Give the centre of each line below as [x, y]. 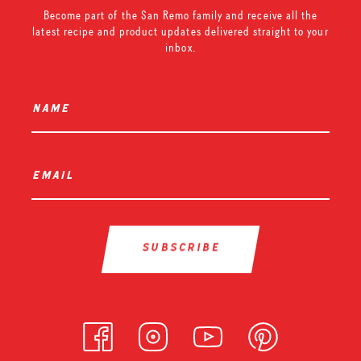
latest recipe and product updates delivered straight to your [180, 31]
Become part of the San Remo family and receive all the [180, 15]
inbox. [180, 47]
